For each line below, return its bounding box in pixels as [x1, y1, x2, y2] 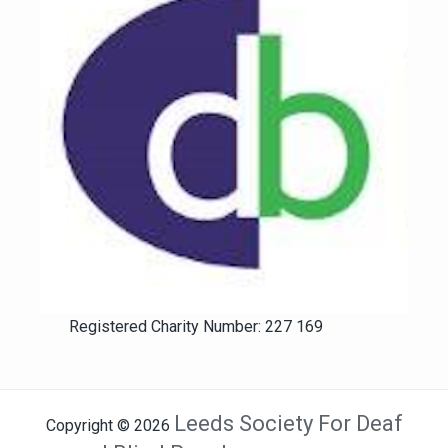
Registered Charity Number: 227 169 [69, 316, 324, 336]
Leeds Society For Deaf [173, 410, 403, 436]
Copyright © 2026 [45, 415, 174, 435]
